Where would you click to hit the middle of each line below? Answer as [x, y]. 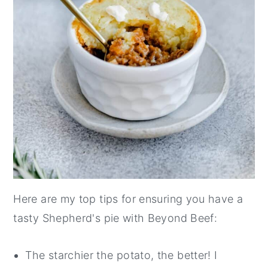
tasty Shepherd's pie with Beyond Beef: [115, 218]
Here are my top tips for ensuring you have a [128, 199]
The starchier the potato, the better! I [121, 255]
